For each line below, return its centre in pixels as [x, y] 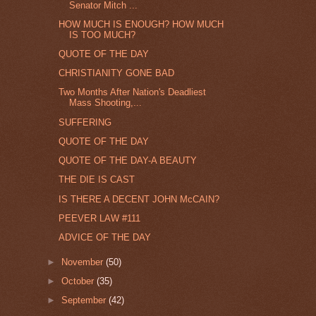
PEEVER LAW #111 [100, 218]
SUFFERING [85, 122]
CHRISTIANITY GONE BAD [117, 73]
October [79, 281]
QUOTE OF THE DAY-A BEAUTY [128, 161]
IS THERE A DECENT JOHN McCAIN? [139, 199]
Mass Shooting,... [106, 103]
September [85, 300]
